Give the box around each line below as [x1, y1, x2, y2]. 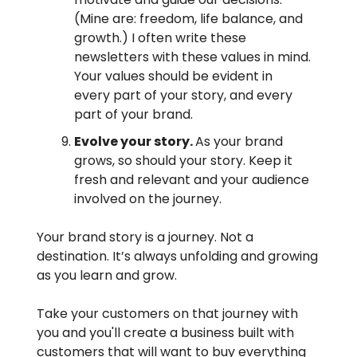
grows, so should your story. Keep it [74, 151, 292, 171]
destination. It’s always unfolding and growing [37, 247, 318, 266]
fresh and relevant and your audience [74, 171, 309, 190]
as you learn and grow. [37, 266, 177, 285]
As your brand [195, 132, 283, 151]
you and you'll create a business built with [37, 324, 294, 343]
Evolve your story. [74, 132, 195, 151]
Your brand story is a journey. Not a [37, 228, 253, 247]
